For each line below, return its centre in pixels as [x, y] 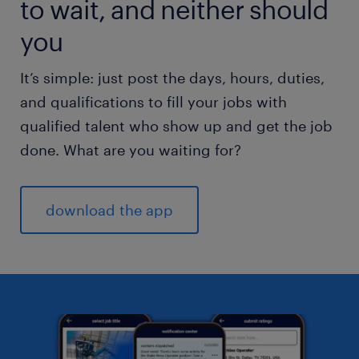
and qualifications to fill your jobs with [153, 102]
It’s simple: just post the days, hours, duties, [172, 78]
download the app [109, 210]
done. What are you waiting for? [131, 150]
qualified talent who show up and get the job [176, 126]
